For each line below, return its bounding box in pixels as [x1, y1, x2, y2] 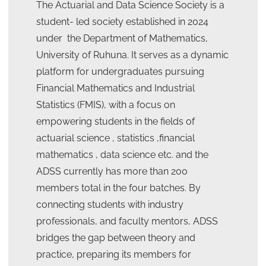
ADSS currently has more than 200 [36, 166, 188, 177]
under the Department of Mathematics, [36, 33, 208, 44]
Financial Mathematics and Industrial [36, 83, 195, 94]
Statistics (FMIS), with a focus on [36, 99, 175, 110]
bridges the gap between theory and [36, 232, 195, 243]
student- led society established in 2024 [36, 16, 208, 27]
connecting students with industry [36, 199, 183, 210]
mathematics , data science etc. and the [36, 149, 208, 160]
